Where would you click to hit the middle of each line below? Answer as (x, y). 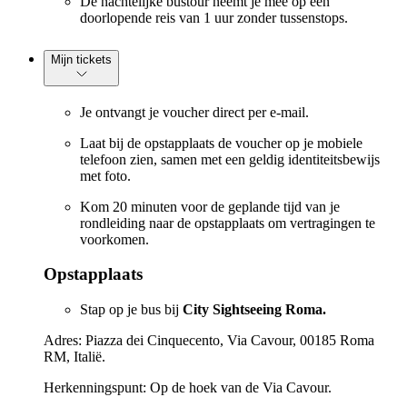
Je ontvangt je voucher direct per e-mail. (194, 112)
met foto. (105, 175)
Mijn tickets (81, 59)
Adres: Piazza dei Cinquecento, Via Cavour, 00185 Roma (209, 341)
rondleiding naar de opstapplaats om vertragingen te (228, 223)
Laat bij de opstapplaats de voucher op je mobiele (221, 143)
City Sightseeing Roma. (254, 310)
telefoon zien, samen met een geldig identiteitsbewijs (230, 159)
